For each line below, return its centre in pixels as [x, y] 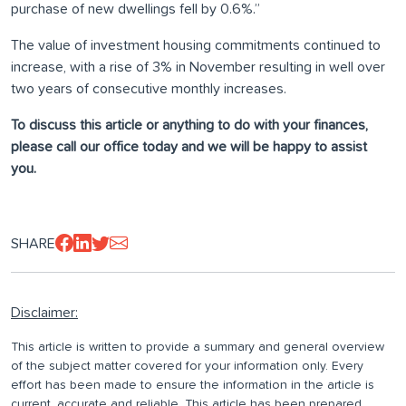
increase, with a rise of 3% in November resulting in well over [198, 68]
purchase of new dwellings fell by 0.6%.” [135, 10]
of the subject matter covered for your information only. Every [187, 367]
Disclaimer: [44, 313]
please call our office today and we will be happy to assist [189, 147]
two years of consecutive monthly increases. [149, 89]
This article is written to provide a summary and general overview [198, 348]
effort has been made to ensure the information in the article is [193, 386]
